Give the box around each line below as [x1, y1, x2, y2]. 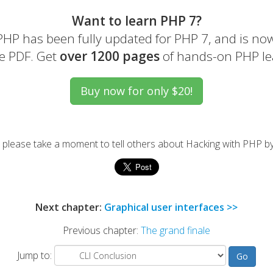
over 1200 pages [60, 48, 160, 65]
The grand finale [141, 224, 210, 237]
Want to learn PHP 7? [71, 12, 202, 29]
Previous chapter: [63, 224, 141, 237]
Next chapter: [35, 200, 104, 214]
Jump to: [17, 249, 54, 262]
